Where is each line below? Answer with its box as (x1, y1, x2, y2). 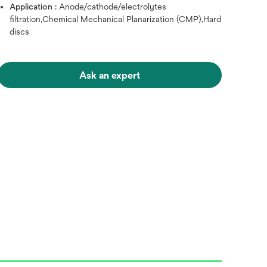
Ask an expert (79, 70, 141, 81)
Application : (10, 2, 60, 11)
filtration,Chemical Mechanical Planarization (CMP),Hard (10, 14, 222, 24)
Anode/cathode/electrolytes (59, 2, 167, 11)
